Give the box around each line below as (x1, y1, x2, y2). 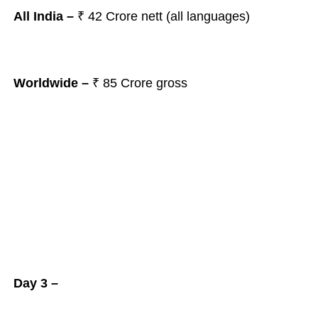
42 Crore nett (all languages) (87, 9, 253, 23)
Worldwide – (13, 76, 92, 90)
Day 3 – (13, 276, 58, 290)
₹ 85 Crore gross (92, 76, 187, 90)
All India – (13, 9, 74, 23)
